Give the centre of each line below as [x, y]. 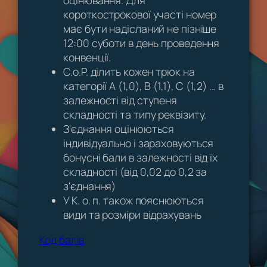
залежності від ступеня [120, 100]
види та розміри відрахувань [132, 215]
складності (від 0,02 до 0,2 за [135, 172]
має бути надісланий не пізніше [140, 29]
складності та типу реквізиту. [135, 115]
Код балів [62, 239]
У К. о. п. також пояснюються [133, 201]
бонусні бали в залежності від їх [141, 158]
